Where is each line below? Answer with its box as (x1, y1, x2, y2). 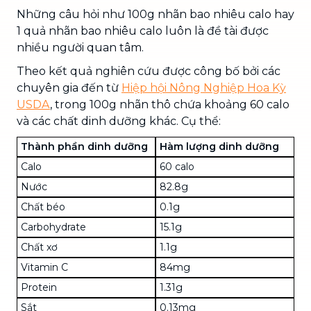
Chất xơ (21, 240, 58, 253)
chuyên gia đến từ (17, 81, 121, 94)
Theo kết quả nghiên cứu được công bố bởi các (17, 64, 280, 78)
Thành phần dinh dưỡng (21, 140, 148, 153)
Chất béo (21, 200, 65, 213)
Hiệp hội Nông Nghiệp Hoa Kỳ (121, 81, 286, 94)
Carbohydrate (21, 220, 86, 233)
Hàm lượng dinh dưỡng (160, 140, 279, 153)
